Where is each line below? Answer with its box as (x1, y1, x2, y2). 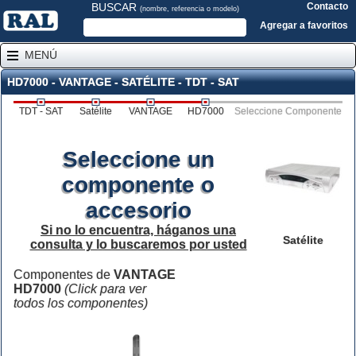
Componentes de (14, 268, 114, 281)
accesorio (85, 198, 192, 222)
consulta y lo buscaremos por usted (29, 238, 247, 251)
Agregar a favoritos (260, 20, 348, 31)
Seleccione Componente (234, 106, 342, 117)
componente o (62, 172, 215, 197)
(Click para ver (64, 282, 146, 296)
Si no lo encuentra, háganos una (41, 223, 236, 237)
